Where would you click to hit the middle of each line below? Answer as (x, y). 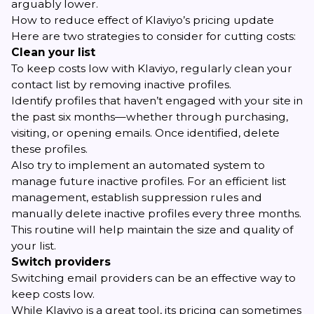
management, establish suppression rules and (137, 198)
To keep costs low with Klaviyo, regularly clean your (152, 69)
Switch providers (61, 262)
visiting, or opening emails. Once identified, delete (145, 133)
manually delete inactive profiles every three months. (156, 214)
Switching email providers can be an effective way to (153, 278)
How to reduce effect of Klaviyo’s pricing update (143, 20)
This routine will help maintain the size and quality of (152, 230)
